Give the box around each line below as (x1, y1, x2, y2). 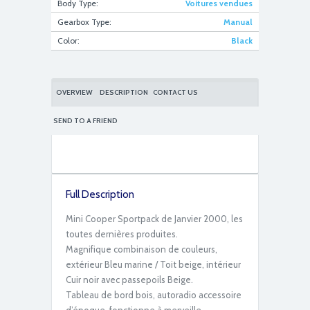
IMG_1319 (58, 55, 93, 66)
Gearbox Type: (57, 17, 111, 27)
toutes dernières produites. (66, 228, 178, 239)
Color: (57, 35, 80, 46)
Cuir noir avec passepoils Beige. (66, 274, 193, 285)
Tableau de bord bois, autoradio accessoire (66, 289, 241, 300)
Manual (224, 17, 253, 27)
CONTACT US (153, 88, 198, 97)
